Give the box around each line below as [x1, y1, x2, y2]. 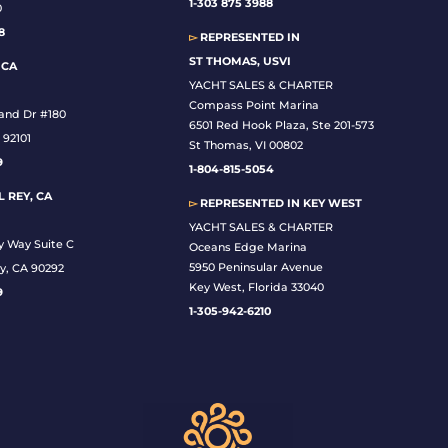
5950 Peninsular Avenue [189, 260, 324, 275]
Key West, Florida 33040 [189, 280, 325, 295]
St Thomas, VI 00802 [189, 138, 304, 153]
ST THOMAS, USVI [189, 54, 292, 69]
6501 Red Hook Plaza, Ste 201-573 [189, 118, 375, 133]
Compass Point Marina [189, 98, 320, 113]
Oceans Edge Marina [189, 240, 308, 255]
